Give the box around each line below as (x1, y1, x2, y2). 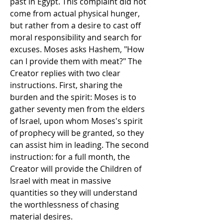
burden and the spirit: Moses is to (10, 92, 136, 103)
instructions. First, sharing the (10, 80, 122, 91)
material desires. (10, 211, 73, 222)
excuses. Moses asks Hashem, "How (10, 44, 144, 55)
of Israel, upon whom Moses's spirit (10, 115, 143, 126)
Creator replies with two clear (10, 68, 120, 79)
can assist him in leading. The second (10, 139, 149, 150)
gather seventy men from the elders (10, 104, 145, 114)
